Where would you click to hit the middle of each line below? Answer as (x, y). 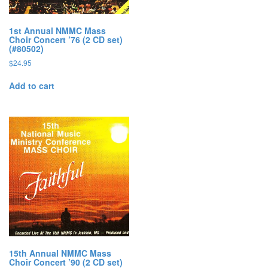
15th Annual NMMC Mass (60, 253)
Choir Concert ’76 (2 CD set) (66, 39)
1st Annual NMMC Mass (57, 30)
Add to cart (32, 85)
